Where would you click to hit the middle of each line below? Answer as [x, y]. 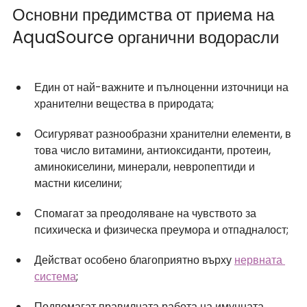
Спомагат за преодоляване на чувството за [147, 213]
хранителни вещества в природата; [125, 103]
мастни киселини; [78, 183]
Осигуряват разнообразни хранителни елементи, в [164, 134]
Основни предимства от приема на [145, 14]
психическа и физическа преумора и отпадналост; [161, 230]
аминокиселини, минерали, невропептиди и [146, 167]
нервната [260, 260]
